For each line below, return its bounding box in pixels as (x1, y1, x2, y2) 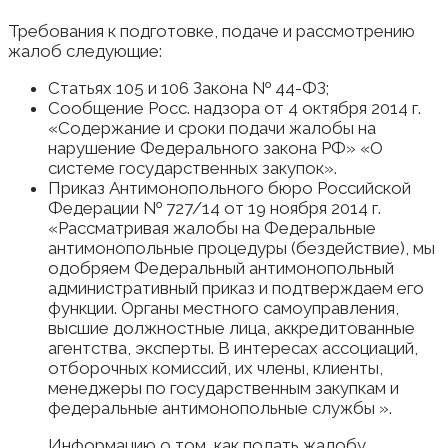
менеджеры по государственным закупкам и (48, 378, 399, 399)
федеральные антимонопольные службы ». (48, 398, 392, 419)
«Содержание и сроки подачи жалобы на (48, 118, 376, 139)
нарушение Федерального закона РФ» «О (48, 138, 383, 159)
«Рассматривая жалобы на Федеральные (48, 218, 376, 239)
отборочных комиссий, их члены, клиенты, (48, 358, 383, 379)
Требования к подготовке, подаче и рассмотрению (8, 21, 415, 42)
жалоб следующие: (8, 41, 162, 62)
